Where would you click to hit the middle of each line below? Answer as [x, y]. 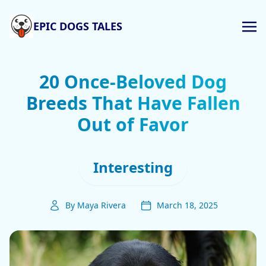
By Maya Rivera [95, 205]
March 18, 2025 [187, 205]
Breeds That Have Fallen [133, 103]
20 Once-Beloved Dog [133, 82]
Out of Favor [133, 124]
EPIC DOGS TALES [78, 26]
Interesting [133, 167]
